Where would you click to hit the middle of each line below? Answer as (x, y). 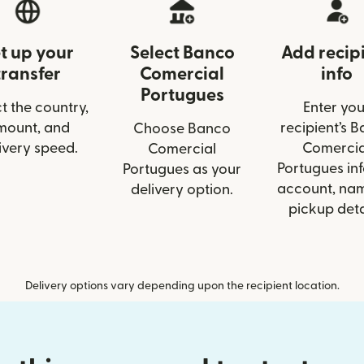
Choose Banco (182, 129)
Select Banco (182, 53)
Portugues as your (182, 170)
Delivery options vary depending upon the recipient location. (182, 286)
